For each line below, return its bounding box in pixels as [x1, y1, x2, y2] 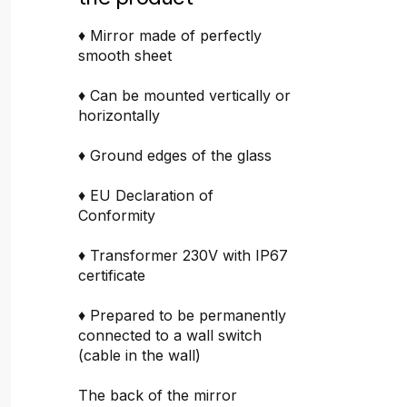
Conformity [78, 206, 156, 225]
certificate [78, 266, 146, 285]
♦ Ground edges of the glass [78, 146, 273, 165]
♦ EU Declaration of [78, 186, 214, 205]
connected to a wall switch [78, 326, 263, 345]
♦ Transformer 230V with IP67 [78, 246, 289, 265]
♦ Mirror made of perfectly [78, 26, 263, 45]
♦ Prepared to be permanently [78, 306, 287, 325]
